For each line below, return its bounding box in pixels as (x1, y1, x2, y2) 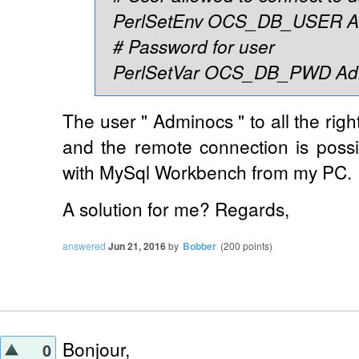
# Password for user (103, 32, 275, 58)
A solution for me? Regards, (63, 195, 289, 221)
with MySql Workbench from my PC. (63, 158, 352, 184)
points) (240, 238, 272, 252)
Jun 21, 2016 (108, 238, 166, 253)
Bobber (183, 238, 216, 253)
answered (63, 238, 106, 252)
